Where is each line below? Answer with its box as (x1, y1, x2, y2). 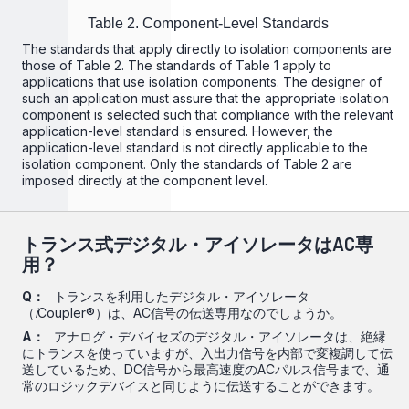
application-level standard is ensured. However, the (22, 123, 333, 139)
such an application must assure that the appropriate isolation (22, 90, 389, 106)
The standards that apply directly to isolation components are (22, 41, 392, 57)
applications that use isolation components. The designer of (22, 74, 382, 89)
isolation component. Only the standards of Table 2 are (22, 156, 352, 172)
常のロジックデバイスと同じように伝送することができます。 (22, 378, 380, 393)
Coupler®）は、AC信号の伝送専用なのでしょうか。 (37, 305, 342, 320)
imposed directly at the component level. (22, 173, 267, 188)
